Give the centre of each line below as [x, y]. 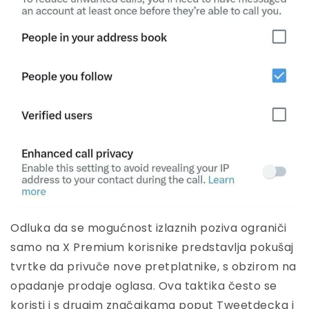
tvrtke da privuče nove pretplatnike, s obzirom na [153, 267]
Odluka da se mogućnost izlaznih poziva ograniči [149, 228]
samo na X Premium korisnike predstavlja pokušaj [152, 248]
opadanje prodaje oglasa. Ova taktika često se [144, 286]
